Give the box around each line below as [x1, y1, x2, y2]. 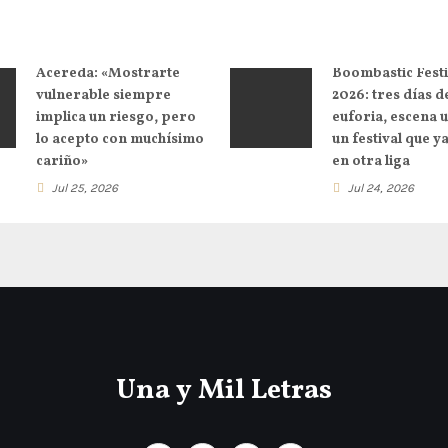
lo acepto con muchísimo [35, 129, 204, 149]
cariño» [35, 151, 88, 171]
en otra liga [331, 151, 410, 171]
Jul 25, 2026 [51, 180, 118, 195]
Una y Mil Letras [116, 370, 332, 410]
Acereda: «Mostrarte [35, 63, 180, 83]
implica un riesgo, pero [35, 107, 196, 127]
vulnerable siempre [35, 85, 171, 105]
